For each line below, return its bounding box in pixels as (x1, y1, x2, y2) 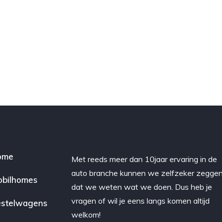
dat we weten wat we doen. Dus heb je (71, 182, 213, 192)
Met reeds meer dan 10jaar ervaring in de (71, 154, 218, 164)
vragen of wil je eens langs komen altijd (71, 196, 210, 206)
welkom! (71, 210, 101, 220)
